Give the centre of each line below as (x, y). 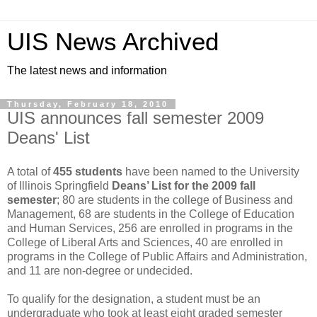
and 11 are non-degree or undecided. (100, 270)
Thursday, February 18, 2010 (88, 104)
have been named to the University (211, 171)
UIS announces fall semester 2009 (136, 118)
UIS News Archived (113, 42)
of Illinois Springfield (59, 185)
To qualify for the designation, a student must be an (134, 299)
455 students (88, 171)
